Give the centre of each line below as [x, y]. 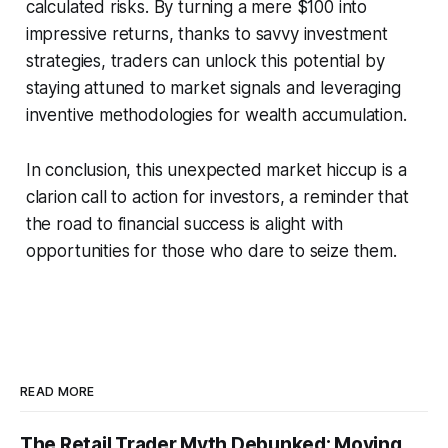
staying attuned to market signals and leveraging [213, 87]
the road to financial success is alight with [184, 223]
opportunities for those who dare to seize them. [211, 250]
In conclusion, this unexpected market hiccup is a [216, 169]
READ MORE [57, 391]
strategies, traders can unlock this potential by [205, 60]
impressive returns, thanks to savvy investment [206, 33]
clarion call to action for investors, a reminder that [217, 196]
